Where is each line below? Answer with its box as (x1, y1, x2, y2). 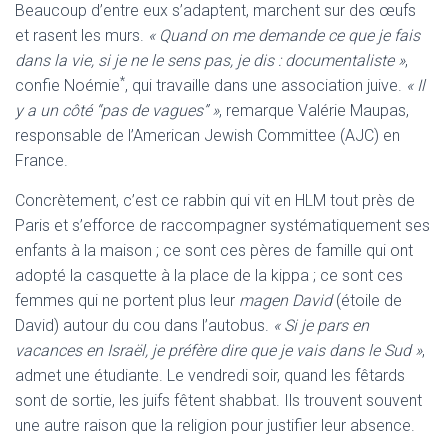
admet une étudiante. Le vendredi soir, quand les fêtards (15, 365, 405, 385)
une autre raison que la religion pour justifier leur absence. (15, 415, 415, 435)
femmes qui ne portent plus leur (15, 290, 239, 310)
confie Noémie (15, 75, 120, 95)
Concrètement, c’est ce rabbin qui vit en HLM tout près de (15, 190, 415, 210)
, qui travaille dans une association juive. (125, 75, 406, 95)
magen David (239, 290, 336, 310)
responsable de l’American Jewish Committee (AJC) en (15, 125, 400, 145)
